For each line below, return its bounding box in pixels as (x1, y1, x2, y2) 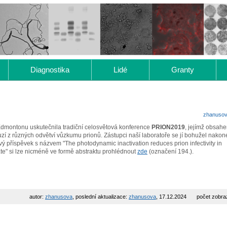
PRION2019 (152, 124, 185, 131)
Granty (171, 65, 194, 74)
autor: (29, 194, 45, 200)
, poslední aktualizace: (72, 194, 129, 200)
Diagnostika (30, 65, 70, 74)
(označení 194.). (147, 148, 194, 155)
